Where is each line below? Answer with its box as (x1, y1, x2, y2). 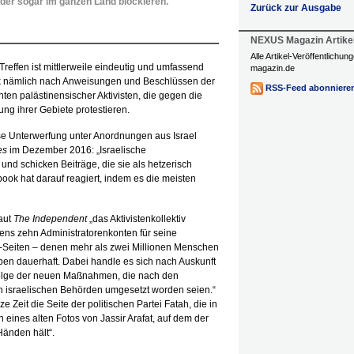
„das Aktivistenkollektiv (87, 213, 186, 224)
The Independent (13, 213, 87, 224)
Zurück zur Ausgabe (250, 2, 341, 13)
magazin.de (250, 63, 295, 73)
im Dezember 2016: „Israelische (7, 145, 146, 156)
